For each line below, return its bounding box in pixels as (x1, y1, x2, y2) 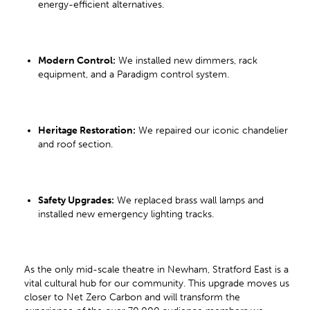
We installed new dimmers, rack (116, 54, 257, 66)
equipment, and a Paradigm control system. (38, 68, 232, 80)
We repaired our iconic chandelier (136, 124, 288, 136)
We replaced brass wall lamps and (114, 194, 264, 206)
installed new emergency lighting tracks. (38, 208, 217, 220)
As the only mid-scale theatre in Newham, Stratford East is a (24, 263, 289, 275)
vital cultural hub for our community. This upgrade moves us (24, 277, 289, 289)
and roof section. (38, 138, 116, 150)
